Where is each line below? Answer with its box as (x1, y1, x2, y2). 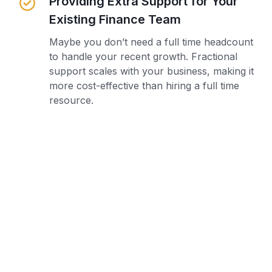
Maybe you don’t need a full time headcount (49, 35, 253, 48)
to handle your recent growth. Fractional (49, 50, 237, 63)
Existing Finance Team (49, 12, 181, 27)
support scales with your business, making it (49, 64, 254, 77)
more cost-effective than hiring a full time (49, 79, 239, 92)
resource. (49, 93, 93, 106)
